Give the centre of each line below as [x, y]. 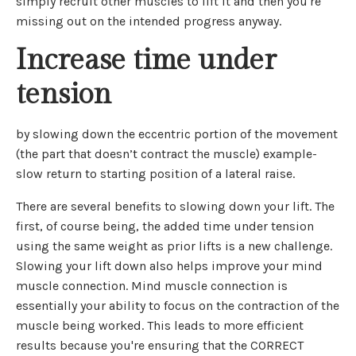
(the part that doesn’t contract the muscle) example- [166, 154]
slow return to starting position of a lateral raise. [155, 174]
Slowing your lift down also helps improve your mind [169, 266]
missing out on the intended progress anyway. [150, 21]
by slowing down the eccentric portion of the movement [177, 134]
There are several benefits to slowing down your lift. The [175, 207]
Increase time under [146, 61]
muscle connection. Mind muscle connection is [152, 286]
